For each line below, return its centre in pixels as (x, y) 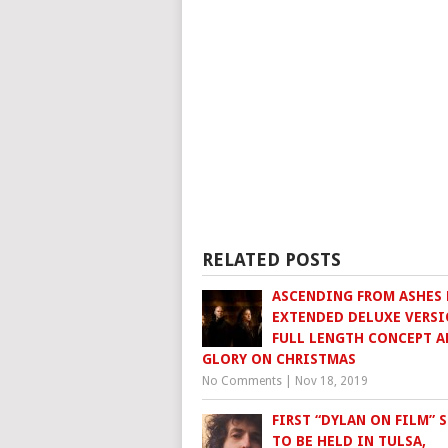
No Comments (242, 381)
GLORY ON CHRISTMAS (279, 359)
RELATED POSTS (271, 260)
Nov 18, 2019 (331, 381)
